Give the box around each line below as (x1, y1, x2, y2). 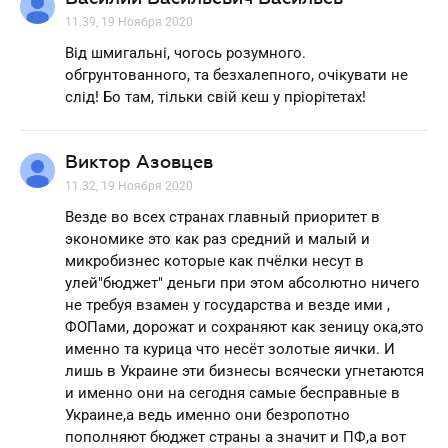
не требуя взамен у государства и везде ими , (65, 295, 390, 314)
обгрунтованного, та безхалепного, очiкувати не (65, 65, 408, 84)
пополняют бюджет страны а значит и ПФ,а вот (65, 427, 406, 446)
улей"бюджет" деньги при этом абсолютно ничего (65, 273, 420, 292)
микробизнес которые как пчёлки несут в (65, 251, 364, 270)
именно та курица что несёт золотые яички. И (65, 339, 395, 358)
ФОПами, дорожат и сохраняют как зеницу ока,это (65, 317, 424, 336)
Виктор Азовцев (65, 151, 213, 172)
